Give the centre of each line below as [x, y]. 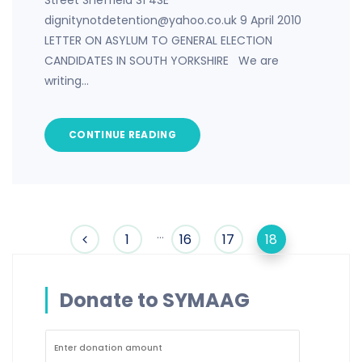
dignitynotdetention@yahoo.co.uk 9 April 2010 [176, 20]
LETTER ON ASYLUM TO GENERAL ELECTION [158, 40]
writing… [67, 81]
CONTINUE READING [122, 135]
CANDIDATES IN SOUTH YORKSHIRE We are [162, 61]
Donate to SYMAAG [155, 300]
